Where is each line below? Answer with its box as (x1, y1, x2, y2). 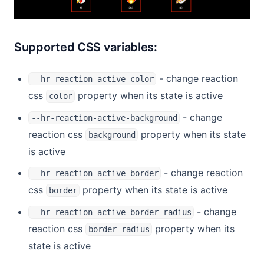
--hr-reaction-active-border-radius (31, 207, 192, 217)
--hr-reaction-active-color (31, 74, 154, 84)
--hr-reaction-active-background (31, 113, 177, 123)
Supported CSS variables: (14, 40, 157, 55)
